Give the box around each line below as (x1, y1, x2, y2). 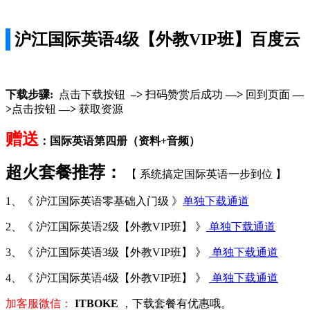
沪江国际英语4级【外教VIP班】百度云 (15, 30, 300, 48)
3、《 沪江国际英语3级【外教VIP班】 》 (6, 246, 209, 258)
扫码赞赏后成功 (143, 88, 226, 100)
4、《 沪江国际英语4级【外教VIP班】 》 (6, 271, 209, 284)
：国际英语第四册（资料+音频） (39, 134, 200, 147)
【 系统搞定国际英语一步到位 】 (126, 167, 286, 180)
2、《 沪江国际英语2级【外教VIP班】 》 (6, 220, 206, 232)
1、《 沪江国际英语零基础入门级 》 (6, 194, 183, 207)
